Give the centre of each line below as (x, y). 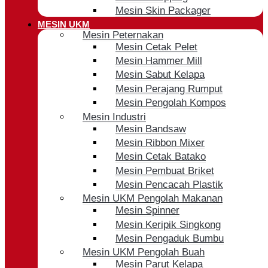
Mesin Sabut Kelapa (160, 75)
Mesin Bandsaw (151, 129)
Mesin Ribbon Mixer (160, 142)
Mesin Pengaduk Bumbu (170, 238)
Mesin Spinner (147, 211)
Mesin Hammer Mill (159, 61)
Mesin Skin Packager (163, 11)
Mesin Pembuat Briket (165, 170)
